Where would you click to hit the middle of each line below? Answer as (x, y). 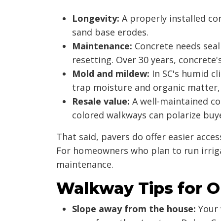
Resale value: (101, 101)
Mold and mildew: (111, 73)
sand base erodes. (110, 32)
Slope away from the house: (134, 208)
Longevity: (96, 18)
